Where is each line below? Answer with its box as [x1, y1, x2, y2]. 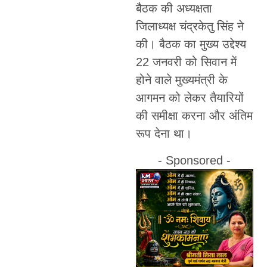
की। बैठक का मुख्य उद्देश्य [135, 38, 246, 51]
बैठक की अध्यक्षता [135, 2, 212, 15]
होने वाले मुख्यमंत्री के [135, 73, 228, 87]
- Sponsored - [158, 153, 231, 167]
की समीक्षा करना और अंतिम [135, 109, 253, 123]
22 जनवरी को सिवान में [135, 55, 237, 69]
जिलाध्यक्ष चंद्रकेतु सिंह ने [135, 20, 244, 33]
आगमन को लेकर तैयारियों [135, 91, 244, 105]
